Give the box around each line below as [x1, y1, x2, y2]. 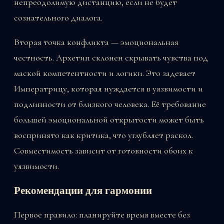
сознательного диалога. [14, 12, 102, 23]
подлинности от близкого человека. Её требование [14, 98, 206, 110]
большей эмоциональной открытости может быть [14, 114, 204, 125]
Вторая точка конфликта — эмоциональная [14, 36, 178, 48]
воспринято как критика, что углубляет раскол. [14, 129, 193, 141]
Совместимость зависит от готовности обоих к [14, 145, 193, 156]
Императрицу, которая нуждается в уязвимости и [14, 83, 203, 94]
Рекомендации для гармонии [14, 184, 152, 196]
